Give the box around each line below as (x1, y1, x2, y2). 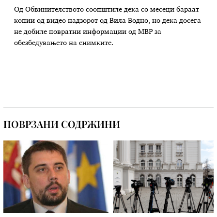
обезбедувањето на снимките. (14, 40, 114, 47)
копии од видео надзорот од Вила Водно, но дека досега (14, 17, 201, 25)
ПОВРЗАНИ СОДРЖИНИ (3, 117, 121, 130)
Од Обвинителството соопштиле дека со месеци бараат (14, 6, 200, 14)
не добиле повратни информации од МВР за (14, 29, 162, 36)
